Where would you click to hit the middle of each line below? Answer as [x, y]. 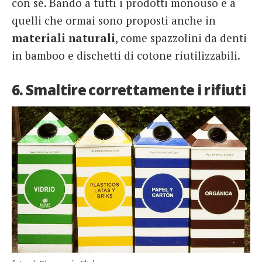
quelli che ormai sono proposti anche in [114, 20]
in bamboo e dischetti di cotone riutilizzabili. [126, 56]
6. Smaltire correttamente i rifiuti [129, 90]
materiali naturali [63, 38]
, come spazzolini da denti [181, 38]
